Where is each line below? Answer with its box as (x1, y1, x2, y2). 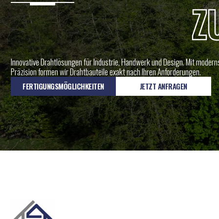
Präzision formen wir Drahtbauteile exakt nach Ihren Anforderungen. (11, 66, 201, 78)
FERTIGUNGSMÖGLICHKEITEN (22, 81, 104, 92)
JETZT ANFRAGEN (139, 81, 187, 92)
